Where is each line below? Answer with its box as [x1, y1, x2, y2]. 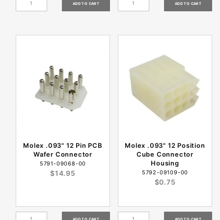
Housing [151, 159, 179, 167]
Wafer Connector [33, 150, 92, 158]
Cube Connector [136, 150, 194, 158]
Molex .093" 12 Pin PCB [23, 141, 103, 149]
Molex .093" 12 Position [125, 141, 205, 149]
